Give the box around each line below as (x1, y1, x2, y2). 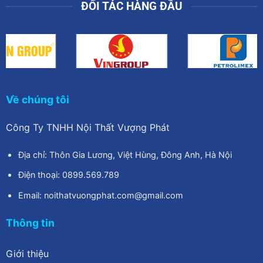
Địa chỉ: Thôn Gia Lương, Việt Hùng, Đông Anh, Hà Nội (18, 149, 232, 160)
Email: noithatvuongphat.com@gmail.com (18, 190, 183, 200)
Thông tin (5, 216, 55, 229)
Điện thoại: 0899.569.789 (18, 170, 119, 180)
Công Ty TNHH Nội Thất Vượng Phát (5, 121, 170, 133)
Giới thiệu (5, 248, 49, 260)
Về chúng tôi (5, 93, 69, 106)
